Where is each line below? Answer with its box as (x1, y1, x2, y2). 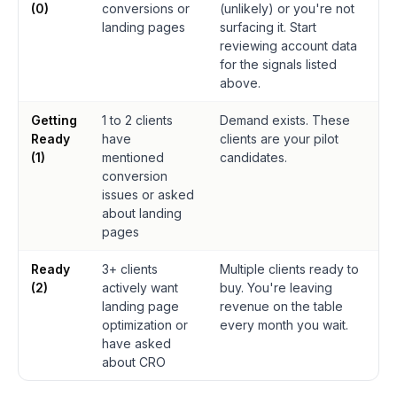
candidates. (220, 150, 287, 165)
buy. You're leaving (220, 280, 332, 295)
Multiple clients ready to (220, 261, 359, 276)
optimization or (102, 317, 188, 332)
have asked (102, 336, 171, 351)
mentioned (102, 150, 164, 165)
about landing (102, 206, 182, 221)
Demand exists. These (220, 113, 350, 128)
